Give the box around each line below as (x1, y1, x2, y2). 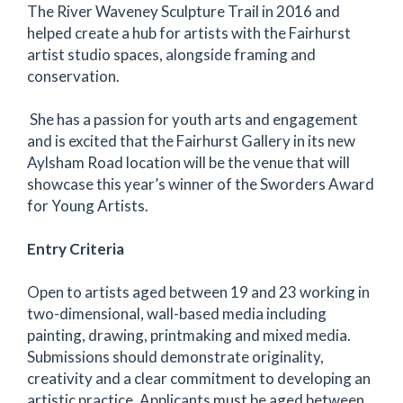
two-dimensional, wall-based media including (27, 304, 327, 323)
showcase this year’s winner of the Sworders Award (27, 175, 374, 193)
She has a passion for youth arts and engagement (27, 110, 358, 129)
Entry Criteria (27, 239, 124, 258)
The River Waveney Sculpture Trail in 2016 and (27, 2, 340, 21)
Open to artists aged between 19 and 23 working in (27, 282, 370, 301)
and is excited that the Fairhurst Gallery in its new (27, 131, 355, 150)
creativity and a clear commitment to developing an (27, 369, 371, 388)
